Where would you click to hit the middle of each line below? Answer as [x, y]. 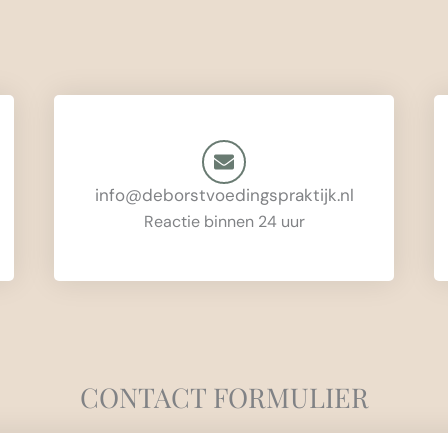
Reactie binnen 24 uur [224, 222]
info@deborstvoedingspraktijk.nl [224, 195]
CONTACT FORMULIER [224, 397]
